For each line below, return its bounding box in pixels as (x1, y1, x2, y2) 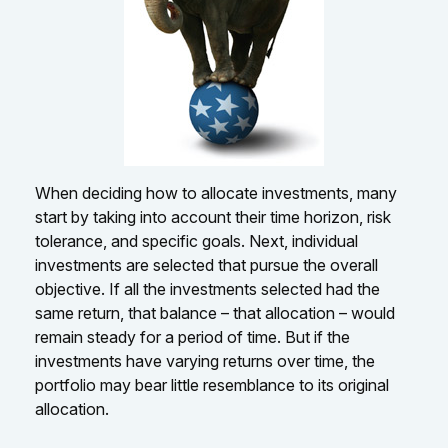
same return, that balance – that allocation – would (35, 303, 395, 323)
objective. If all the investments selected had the (35, 279, 380, 299)
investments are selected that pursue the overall (35, 255, 378, 275)
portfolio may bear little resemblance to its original (35, 375, 389, 395)
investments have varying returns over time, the (35, 351, 375, 371)
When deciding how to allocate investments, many (35, 183, 397, 203)
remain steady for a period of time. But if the (35, 327, 350, 347)
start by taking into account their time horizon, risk (35, 207, 391, 227)
